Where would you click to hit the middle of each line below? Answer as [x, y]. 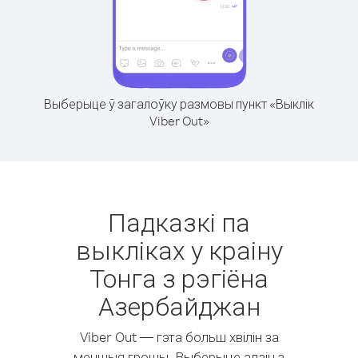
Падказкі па [179, 222]
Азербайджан [179, 306]
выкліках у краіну [179, 250]
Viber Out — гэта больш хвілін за [179, 337]
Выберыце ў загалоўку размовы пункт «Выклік [179, 104]
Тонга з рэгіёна [179, 278]
